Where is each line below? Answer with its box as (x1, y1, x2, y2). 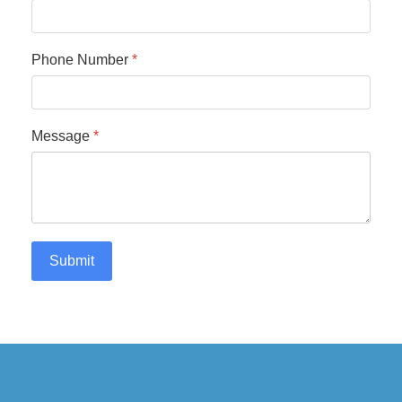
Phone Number (31, 51, 132, 67)
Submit (49, 253, 94, 269)
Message (31, 128, 93, 144)
